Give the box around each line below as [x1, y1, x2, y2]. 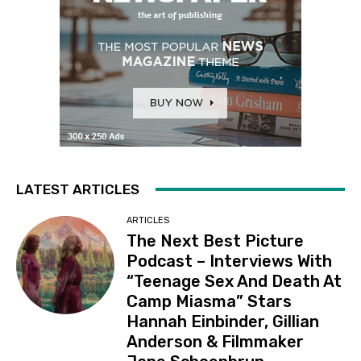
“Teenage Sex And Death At [127, 271, 342, 291]
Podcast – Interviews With [127, 251, 333, 271]
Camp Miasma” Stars [127, 291, 293, 311]
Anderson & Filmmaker [127, 331, 305, 351]
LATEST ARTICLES [16, 180, 139, 197]
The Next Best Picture [127, 230, 305, 251]
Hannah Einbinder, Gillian [127, 311, 320, 331]
